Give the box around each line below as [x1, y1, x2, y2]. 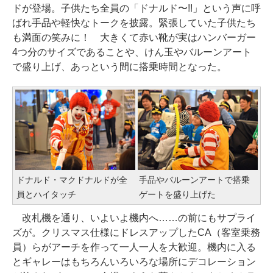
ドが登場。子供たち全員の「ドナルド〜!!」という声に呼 [12, 3, 261, 14]
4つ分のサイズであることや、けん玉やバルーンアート [12, 47, 252, 58]
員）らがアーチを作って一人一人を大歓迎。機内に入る [12, 241, 256, 252]
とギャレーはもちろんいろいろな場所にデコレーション [12, 256, 256, 267]
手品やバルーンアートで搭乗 [139, 174, 250, 185]
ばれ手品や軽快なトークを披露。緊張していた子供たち [12, 18, 256, 29]
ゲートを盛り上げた [139, 189, 216, 199]
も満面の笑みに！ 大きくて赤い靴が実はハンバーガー [12, 32, 256, 43]
